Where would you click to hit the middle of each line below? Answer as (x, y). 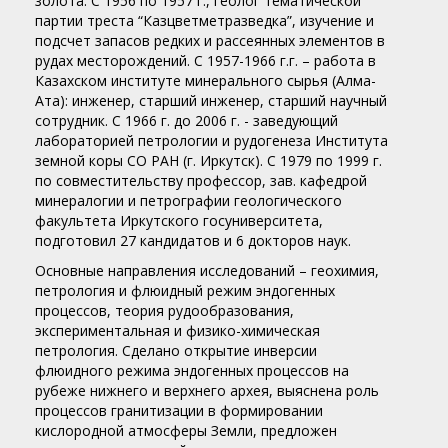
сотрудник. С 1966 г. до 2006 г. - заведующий (186, 121)
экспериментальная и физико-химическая (177, 331)
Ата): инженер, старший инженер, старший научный (211, 101)
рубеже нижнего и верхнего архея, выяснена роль (207, 391)
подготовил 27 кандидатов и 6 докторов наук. (193, 241)
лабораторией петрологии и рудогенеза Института (211, 141)
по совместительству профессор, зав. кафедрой (201, 181)
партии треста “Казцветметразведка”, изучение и (204, 21)
